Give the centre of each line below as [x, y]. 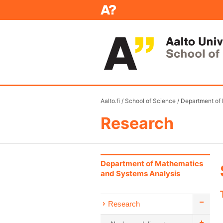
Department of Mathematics [152, 164]
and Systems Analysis [140, 173]
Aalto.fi [110, 101]
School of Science [150, 101]
